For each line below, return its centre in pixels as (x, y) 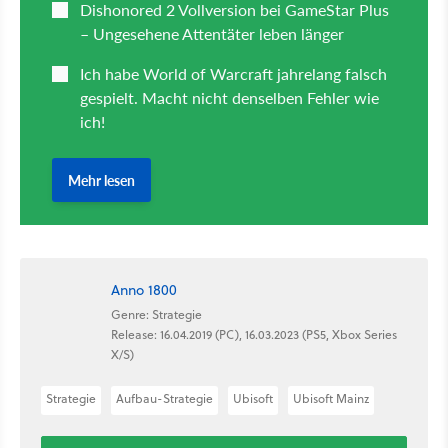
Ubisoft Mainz (331, 399)
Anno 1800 (144, 289)
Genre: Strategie (156, 314)
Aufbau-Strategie (164, 399)
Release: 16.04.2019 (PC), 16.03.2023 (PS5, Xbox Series (254, 334)
